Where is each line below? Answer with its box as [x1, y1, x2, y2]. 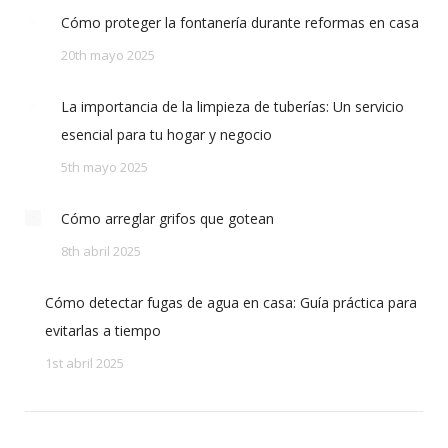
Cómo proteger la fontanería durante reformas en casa [61, 13, 419, 32]
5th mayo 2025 [61, 158, 148, 176]
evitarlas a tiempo [45, 321, 161, 340]
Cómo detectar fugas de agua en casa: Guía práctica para [45, 293, 417, 312]
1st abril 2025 [45, 354, 124, 372]
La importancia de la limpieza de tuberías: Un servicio [61, 97, 404, 116]
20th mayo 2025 [61, 46, 155, 64]
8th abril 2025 [61, 242, 141, 260]
